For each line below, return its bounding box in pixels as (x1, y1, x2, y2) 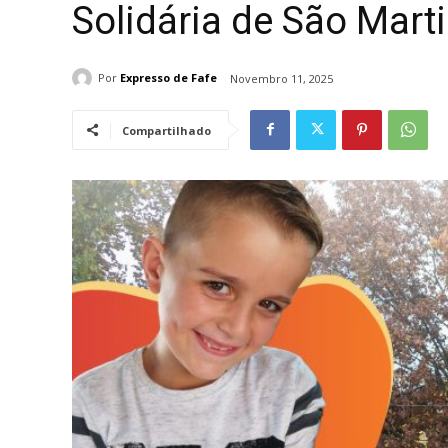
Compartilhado (122, 122, 211, 138)
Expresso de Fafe (120, 70, 217, 86)
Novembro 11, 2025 (230, 70, 333, 86)
